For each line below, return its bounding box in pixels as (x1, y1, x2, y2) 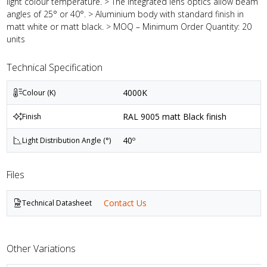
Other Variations (6, 241, 76, 255)
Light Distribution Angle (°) (21, 135, 111, 146)
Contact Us (103, 197, 147, 209)
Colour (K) (21, 88, 55, 98)
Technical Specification (6, 60, 103, 74)
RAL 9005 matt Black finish (122, 111, 226, 123)
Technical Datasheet (21, 197, 92, 208)
